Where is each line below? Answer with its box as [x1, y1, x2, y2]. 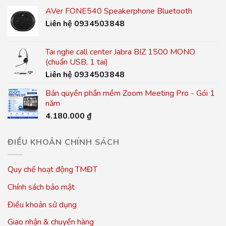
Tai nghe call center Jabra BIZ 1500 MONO [45, 46, 195, 58]
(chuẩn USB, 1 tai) [45, 56, 108, 68]
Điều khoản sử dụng [8, 199, 77, 210]
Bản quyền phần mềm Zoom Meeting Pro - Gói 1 [45, 87, 215, 99]
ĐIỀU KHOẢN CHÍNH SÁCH [8, 136, 120, 148]
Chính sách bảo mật [8, 182, 75, 193]
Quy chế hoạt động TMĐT [8, 164, 97, 176]
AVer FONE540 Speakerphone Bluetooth [45, 5, 192, 17]
